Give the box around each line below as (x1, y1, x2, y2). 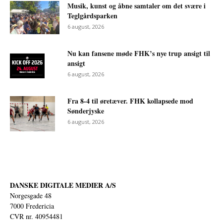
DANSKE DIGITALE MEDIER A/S (10, 180, 116, 191)
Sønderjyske (67, 106, 104, 116)
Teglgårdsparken (67, 10, 117, 21)
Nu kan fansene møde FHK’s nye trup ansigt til (67, 48, 210, 59)
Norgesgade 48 (10, 191, 52, 201)
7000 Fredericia (10, 201, 54, 211)
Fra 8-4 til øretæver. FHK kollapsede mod (67, 96, 193, 107)
